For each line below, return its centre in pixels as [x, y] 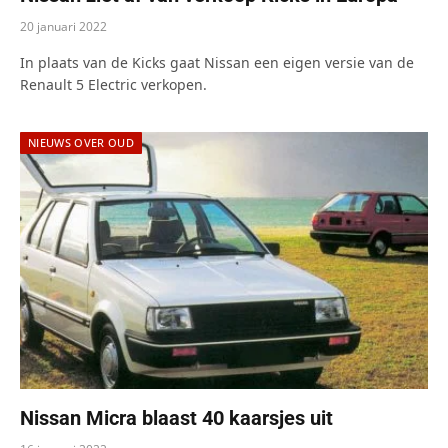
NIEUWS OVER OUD [81, 142]
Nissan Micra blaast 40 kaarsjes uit [176, 417]
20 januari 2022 [63, 26]
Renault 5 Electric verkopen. [113, 84]
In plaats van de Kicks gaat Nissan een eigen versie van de [217, 62]
